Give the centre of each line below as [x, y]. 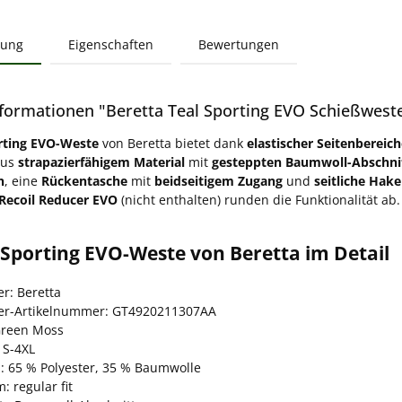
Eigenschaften [111, 44]
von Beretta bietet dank [173, 143]
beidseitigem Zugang [218, 180]
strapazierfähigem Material [101, 162]
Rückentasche [84, 180]
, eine [23, 180]
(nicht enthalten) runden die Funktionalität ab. [259, 199]
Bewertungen [239, 44]
